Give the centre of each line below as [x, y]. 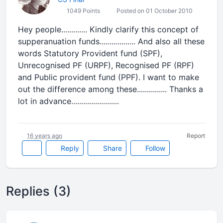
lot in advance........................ [70, 101]
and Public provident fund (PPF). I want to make [109, 77]
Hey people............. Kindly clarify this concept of [108, 29]
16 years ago [45, 136]
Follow [154, 148]
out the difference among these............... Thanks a [111, 89]
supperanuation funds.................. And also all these [111, 41]
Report [196, 136]
